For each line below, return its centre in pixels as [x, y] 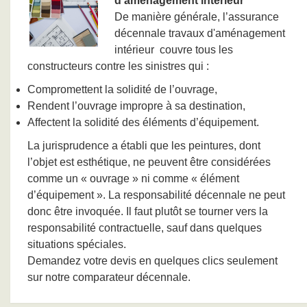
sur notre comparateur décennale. [109, 277]
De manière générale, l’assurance [197, 17]
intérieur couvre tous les [174, 50]
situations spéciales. [77, 244]
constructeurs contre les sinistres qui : [118, 66]
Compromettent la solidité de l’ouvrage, [122, 89]
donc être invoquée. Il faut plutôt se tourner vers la [148, 211]
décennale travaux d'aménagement [200, 33]
